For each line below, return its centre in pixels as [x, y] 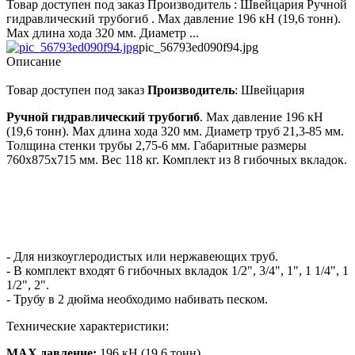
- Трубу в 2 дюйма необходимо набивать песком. [137, 300]
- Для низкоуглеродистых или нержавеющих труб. [142, 257]
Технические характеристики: [88, 326]
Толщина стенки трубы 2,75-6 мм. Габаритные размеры [157, 146]
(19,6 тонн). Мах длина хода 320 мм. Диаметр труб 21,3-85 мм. [175, 132]
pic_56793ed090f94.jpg [198, 48]
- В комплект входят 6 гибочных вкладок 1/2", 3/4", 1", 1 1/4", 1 [177, 271]
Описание [34, 62]
